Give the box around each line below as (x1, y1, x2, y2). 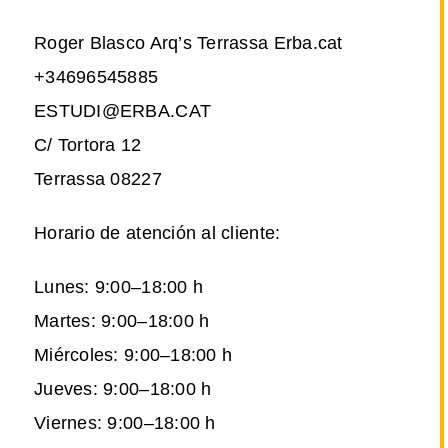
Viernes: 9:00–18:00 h (34, 413, 216, 434)
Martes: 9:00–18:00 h (34, 311, 210, 332)
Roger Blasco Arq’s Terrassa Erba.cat (34, 33, 343, 54)
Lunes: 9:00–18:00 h (34, 277, 204, 298)
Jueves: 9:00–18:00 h (34, 379, 212, 400)
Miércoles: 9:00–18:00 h (34, 345, 233, 366)
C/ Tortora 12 (34, 135, 142, 156)
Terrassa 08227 (34, 169, 162, 190)
